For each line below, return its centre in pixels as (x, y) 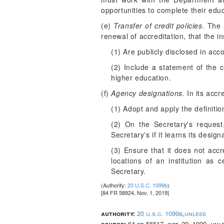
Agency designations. (148, 93)
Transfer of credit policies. (159, 25)
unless (195, 213)
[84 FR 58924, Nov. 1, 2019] (135, 192)
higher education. (141, 77)
